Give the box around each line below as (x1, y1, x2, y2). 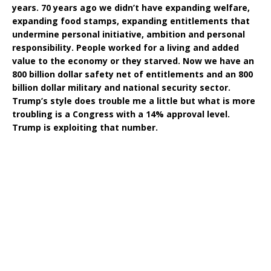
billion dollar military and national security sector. (12, 81, 230, 93)
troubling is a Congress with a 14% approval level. (12, 108, 230, 120)
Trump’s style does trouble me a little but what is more (12, 94, 255, 106)
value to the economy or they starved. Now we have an (12, 54, 254, 67)
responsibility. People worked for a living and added (12, 41, 239, 53)
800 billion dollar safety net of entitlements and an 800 (12, 68, 253, 80)
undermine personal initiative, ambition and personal (12, 28, 245, 40)
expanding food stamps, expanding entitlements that (12, 15, 250, 27)
